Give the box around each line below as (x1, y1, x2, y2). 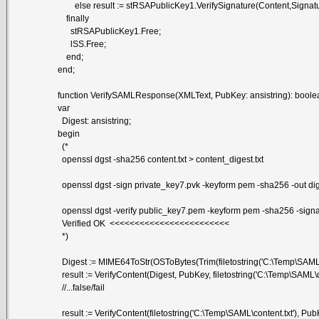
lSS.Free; (58, 38, 107, 49)
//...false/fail (58, 282, 105, 293)
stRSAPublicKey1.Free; (58, 26, 162, 36)
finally (58, 13, 90, 23)
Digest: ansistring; (58, 115, 132, 126)
